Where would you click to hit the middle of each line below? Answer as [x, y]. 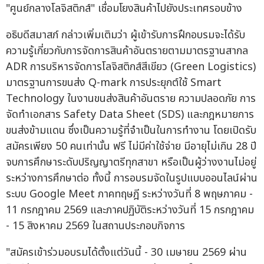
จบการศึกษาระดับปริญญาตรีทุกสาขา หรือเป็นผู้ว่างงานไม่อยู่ [131, 163]
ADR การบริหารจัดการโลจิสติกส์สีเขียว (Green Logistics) [131, 67]
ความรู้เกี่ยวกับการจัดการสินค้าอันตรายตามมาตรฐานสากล [127, 51]
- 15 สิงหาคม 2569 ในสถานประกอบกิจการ [95, 226]
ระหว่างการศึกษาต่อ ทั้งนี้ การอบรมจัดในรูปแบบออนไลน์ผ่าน [132, 179]
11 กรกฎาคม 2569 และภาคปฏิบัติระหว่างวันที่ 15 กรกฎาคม [130, 210]
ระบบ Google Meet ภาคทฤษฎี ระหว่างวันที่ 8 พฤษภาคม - [129, 194]
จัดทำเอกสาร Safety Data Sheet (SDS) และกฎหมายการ [130, 115]
